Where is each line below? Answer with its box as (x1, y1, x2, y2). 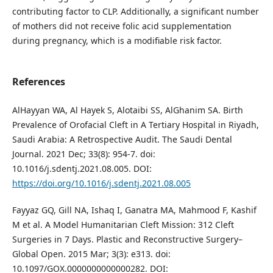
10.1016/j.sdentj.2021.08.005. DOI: (12, 163, 152, 175)
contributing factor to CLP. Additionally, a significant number (12, 5, 259, 17)
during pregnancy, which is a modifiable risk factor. (12, 34, 222, 46)
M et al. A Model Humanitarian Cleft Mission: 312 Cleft (12, 219, 234, 231)
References (12, 75, 65, 88)
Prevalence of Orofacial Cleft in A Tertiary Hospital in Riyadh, (12, 119, 259, 131)
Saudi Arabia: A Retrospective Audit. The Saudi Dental (12, 133, 232, 146)
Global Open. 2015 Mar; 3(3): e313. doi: (12, 248, 171, 260)
